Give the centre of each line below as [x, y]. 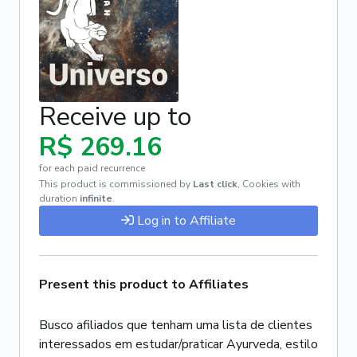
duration [58, 198]
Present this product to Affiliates [144, 284]
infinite [96, 198]
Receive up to [115, 117]
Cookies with [271, 184]
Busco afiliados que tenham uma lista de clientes [176, 325]
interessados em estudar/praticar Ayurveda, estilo [178, 344]
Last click [215, 184]
